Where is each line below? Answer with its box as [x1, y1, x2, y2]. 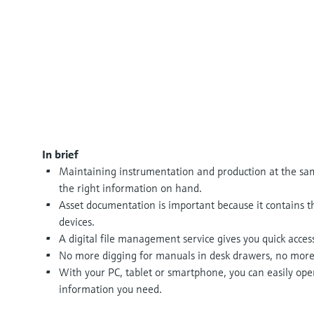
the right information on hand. [59, 181, 202, 196]
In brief [42, 147, 78, 162]
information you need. [59, 282, 162, 296]
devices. [59, 214, 95, 229]
